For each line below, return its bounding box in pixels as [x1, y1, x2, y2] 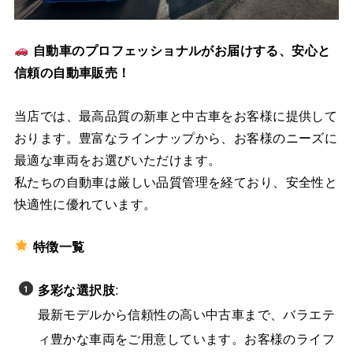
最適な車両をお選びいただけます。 [13, 149, 221, 169]
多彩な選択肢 [37, 280, 116, 299]
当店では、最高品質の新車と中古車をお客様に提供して [13, 105, 338, 124]
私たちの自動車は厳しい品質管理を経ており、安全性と [13, 171, 338, 191]
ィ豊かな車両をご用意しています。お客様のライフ [37, 329, 336, 348]
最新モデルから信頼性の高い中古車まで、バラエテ [37, 304, 336, 324]
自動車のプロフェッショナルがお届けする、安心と [28, 40, 331, 60]
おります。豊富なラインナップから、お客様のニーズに [13, 127, 338, 147]
